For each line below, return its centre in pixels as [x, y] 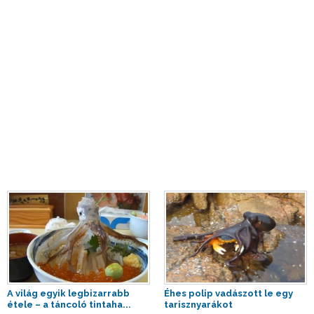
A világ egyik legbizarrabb [68, 294]
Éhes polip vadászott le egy [228, 294]
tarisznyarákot [198, 305]
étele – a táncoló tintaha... [69, 305]
